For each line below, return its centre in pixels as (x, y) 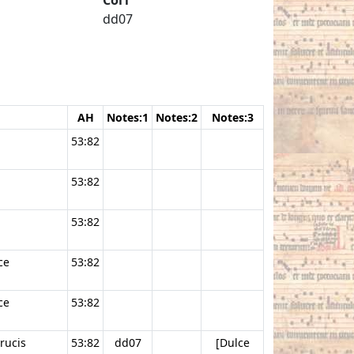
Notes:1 (128, 117)
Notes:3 (232, 117)
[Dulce (232, 342)
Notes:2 (177, 117)
